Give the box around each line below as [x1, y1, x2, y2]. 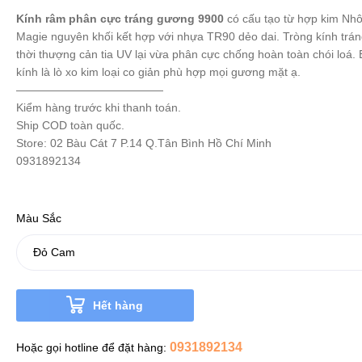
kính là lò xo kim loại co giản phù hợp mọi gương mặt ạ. [15, 65, 301, 78]
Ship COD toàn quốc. [15, 119, 124, 132]
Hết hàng [93, 299, 144, 312]
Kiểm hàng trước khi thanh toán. [15, 101, 181, 114]
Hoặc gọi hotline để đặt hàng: [15, 341, 170, 354]
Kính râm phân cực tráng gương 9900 [15, 12, 227, 25]
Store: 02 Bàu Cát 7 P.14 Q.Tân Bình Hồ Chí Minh [15, 137, 275, 149]
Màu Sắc [15, 212, 61, 225]
